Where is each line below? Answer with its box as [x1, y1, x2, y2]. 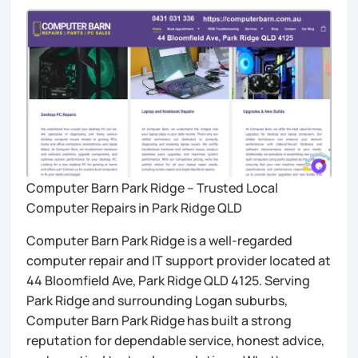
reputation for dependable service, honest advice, [26, 331, 325, 349]
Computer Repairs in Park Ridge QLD [26, 198, 243, 217]
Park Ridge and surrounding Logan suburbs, [26, 291, 288, 309]
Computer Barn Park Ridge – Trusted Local [26, 178, 279, 197]
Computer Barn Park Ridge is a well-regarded [26, 231, 293, 249]
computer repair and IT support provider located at [26, 251, 332, 269]
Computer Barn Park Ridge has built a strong [26, 311, 292, 329]
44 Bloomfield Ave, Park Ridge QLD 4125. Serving [26, 271, 311, 289]
